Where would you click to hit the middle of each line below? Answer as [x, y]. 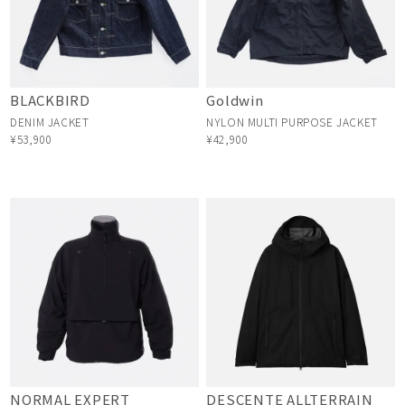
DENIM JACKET [50, 122]
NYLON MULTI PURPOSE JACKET [292, 122]
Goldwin [235, 100]
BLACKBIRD [50, 100]
